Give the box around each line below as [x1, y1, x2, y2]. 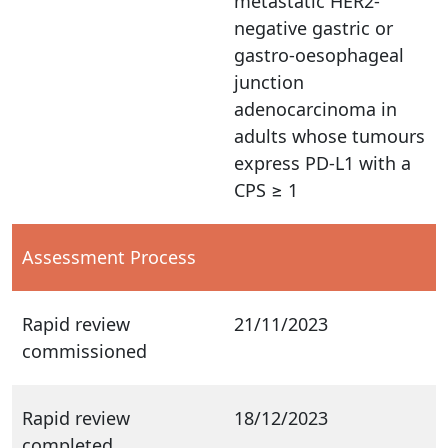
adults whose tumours [234, 123, 425, 148]
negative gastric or [234, 15, 393, 40]
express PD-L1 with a [234, 150, 411, 175]
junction [234, 69, 304, 94]
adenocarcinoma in [234, 96, 397, 121]
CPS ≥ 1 [234, 177, 298, 202]
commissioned [22, 338, 147, 363]
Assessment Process [22, 244, 196, 269]
